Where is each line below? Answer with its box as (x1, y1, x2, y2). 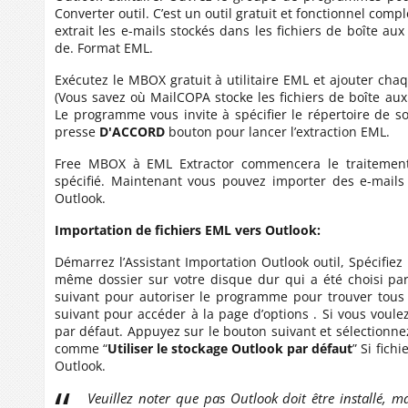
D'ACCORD (99, 123, 165, 140)
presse (55, 123, 99, 140)
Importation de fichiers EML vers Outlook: (55, 221, 321, 239)
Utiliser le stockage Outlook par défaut (107, 340, 353, 357)
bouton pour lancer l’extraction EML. (165, 123, 390, 140)
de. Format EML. (55, 39, 153, 56)
